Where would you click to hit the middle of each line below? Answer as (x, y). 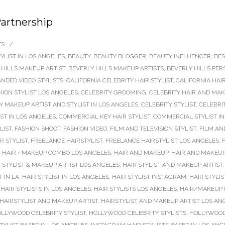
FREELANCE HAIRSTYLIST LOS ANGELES (162, 141)
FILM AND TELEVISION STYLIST (153, 129)
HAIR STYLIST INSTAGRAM (149, 177)
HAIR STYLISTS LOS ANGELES (135, 189)
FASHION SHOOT (37, 129)
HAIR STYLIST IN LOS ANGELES (66, 177)
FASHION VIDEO (85, 129)
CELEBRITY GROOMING (114, 92)
